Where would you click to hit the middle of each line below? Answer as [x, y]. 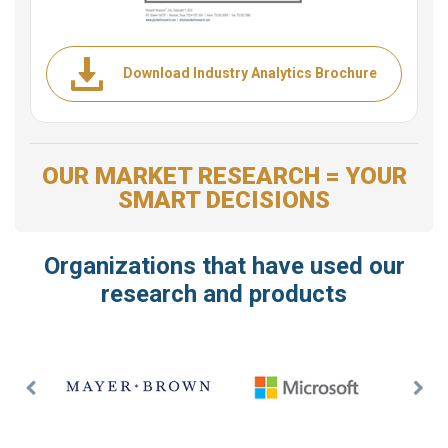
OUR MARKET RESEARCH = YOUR [224, 175]
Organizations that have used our [224, 265]
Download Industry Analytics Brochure [250, 73]
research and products [224, 293]
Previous [63, 397]
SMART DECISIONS [224, 199]
